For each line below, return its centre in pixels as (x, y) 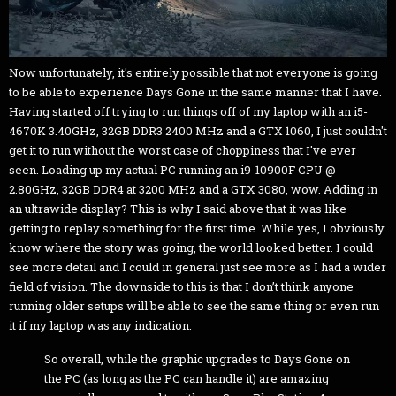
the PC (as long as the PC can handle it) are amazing (187, 378)
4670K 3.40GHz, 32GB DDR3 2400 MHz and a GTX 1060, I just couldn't (198, 130)
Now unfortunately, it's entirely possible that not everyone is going (193, 72)
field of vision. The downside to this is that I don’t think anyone (181, 286)
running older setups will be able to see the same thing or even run (194, 305)
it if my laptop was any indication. (100, 325)
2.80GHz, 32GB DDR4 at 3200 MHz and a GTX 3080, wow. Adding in (193, 189)
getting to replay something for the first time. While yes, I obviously (197, 228)
